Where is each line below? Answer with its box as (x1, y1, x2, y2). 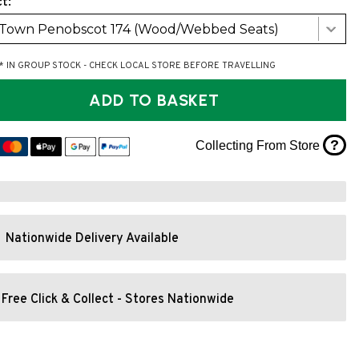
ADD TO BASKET (157, 91, 220, 111)
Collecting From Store (195, 138, 323, 152)
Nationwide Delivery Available (6, 231, 179, 248)
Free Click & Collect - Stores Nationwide (2, 291, 235, 308)
